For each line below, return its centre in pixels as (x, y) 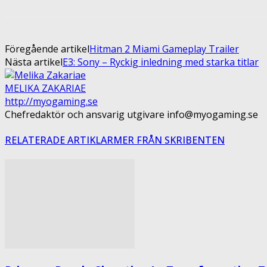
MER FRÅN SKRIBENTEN (169, 140)
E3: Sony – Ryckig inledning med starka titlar (161, 62)
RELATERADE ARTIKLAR (59, 140)
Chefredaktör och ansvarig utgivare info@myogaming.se (131, 114)
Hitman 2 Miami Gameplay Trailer (164, 49)
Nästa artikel (34, 62)
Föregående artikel (47, 49)
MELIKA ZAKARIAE (45, 88)
